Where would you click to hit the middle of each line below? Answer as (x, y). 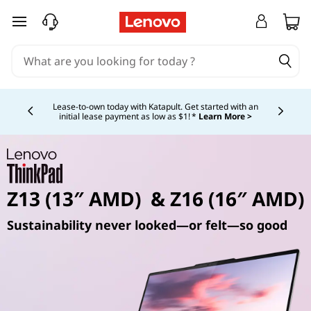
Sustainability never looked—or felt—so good (147, 225)
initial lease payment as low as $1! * (129, 116)
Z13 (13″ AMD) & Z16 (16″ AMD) (155, 199)
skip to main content (65, 30)
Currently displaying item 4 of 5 (103, 96)
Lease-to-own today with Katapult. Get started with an (155, 107)
